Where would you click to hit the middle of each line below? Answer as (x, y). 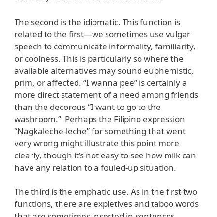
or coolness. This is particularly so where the (99, 58)
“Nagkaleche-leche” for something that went (100, 131)
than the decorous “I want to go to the (88, 107)
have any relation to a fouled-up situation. (95, 167)
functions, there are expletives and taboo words (107, 204)
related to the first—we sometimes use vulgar (102, 34)
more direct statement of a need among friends (106, 94)
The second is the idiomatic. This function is (97, 22)
